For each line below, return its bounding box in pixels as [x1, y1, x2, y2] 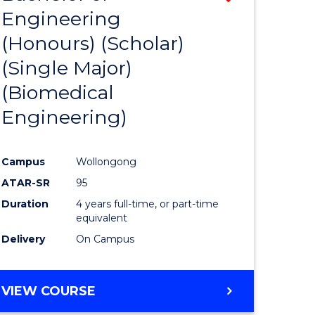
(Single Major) [1, 56, 133, 80]
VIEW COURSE [1, 283, 96, 299]
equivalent [76, 211, 128, 224]
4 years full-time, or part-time [76, 197, 219, 210]
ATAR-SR [1, 176, 51, 189]
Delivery [1, 232, 46, 245]
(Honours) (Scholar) [1, 32, 185, 56]
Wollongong [76, 155, 137, 168]
